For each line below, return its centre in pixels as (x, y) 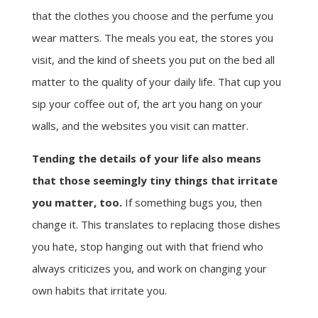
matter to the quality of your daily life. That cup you (156, 81)
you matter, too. (77, 202)
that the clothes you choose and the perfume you (152, 15)
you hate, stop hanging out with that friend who (147, 246)
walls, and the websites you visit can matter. (140, 125)
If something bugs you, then (192, 202)
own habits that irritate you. (99, 290)
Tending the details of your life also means (146, 158)
